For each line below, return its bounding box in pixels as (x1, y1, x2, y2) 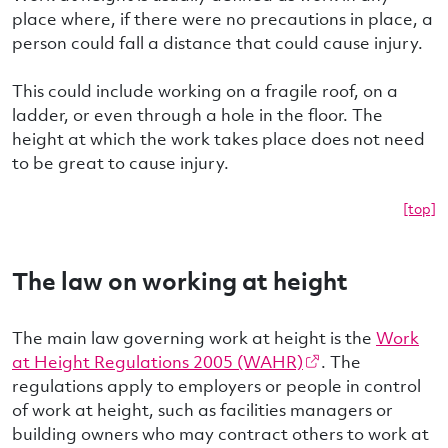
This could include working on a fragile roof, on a (12, 79, 398, 102)
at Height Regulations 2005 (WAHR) (12, 350, 303, 373)
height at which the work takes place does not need (12, 127, 425, 150)
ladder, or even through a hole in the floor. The (12, 103, 383, 126)
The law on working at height (12, 263, 348, 297)
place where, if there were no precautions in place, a (12, 7, 433, 30)
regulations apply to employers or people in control (12, 374, 421, 397)
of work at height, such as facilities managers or (12, 398, 393, 421)
